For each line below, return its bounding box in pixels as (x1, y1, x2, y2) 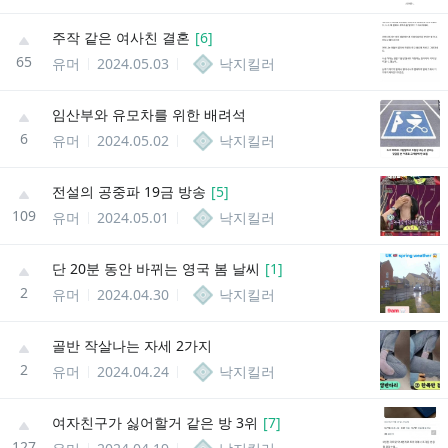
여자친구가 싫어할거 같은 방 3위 (52, 412, 258, 432)
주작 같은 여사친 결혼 (52, 27, 190, 47)
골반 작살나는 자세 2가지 (52, 335, 212, 355)
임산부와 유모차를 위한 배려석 (52, 104, 246, 124)
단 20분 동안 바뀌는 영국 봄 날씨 (52, 258, 260, 278)
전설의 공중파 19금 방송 (52, 181, 206, 201)
